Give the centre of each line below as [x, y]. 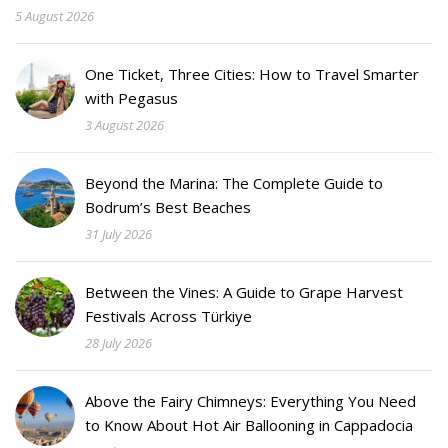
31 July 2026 [118, 233]
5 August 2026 [54, 15]
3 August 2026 [124, 124]
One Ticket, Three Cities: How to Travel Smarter [252, 73]
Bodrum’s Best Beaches [168, 206]
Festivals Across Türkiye [168, 315]
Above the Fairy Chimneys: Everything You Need [250, 400]
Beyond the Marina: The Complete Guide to [234, 182]
